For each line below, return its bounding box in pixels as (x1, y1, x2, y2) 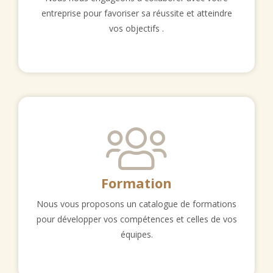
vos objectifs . (109, 23, 164, 34)
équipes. (120, 229, 153, 240)
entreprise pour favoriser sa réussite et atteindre (41, 7, 232, 19)
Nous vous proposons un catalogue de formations (37, 198, 236, 210)
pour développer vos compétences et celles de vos (36, 213, 237, 225)
